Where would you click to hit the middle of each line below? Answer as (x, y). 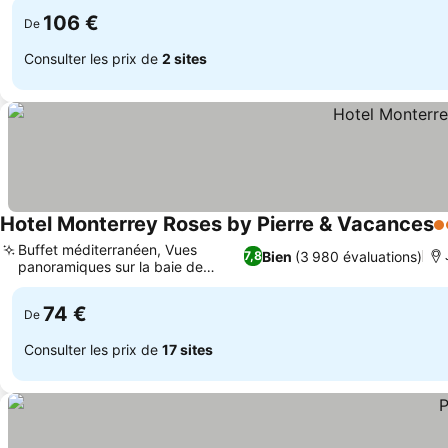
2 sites (184, 58)
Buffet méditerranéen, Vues (107, 249)
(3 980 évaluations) (359, 256)
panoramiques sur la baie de (110, 266)
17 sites (187, 349)
